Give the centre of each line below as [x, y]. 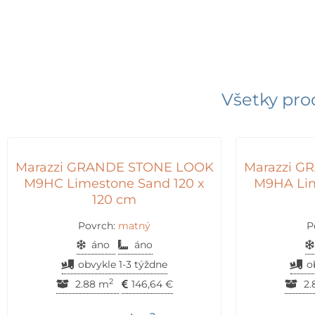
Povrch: [98, 226]
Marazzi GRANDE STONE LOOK [114, 167]
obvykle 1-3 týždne [122, 265]
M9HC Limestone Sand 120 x [114, 183]
